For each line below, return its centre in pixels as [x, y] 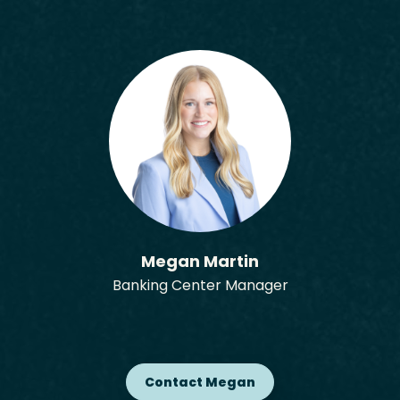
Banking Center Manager [200, 285]
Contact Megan [200, 382]
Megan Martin [200, 261]
